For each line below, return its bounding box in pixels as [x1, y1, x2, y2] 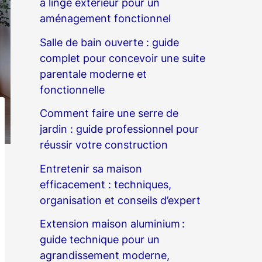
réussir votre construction [40, 139, 168, 151]
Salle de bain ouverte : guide [40, 36, 179, 49]
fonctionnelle [40, 83, 105, 96]
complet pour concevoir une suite [40, 51, 205, 64]
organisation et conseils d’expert [40, 194, 201, 206]
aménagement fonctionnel [40, 12, 171, 25]
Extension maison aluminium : [40, 218, 185, 230]
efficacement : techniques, [40, 178, 171, 191]
